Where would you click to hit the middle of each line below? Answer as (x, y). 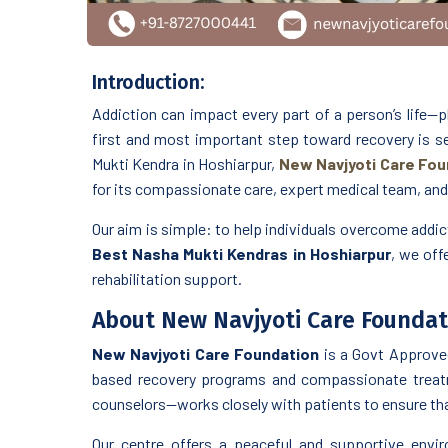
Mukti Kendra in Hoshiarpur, (185, 164)
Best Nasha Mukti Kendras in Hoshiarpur (241, 254)
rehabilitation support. (167, 279)
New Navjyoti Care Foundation (206, 354)
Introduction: (148, 83)
